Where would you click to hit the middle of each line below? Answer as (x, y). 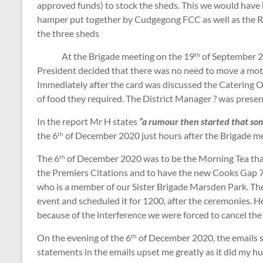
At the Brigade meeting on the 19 (116, 56)
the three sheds (68, 33)
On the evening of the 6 (84, 238)
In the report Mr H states (88, 122)
